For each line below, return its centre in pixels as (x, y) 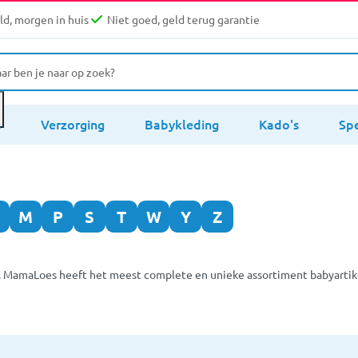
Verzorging (73, 123)
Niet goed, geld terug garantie (183, 20)
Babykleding (182, 123)
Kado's (279, 123)
